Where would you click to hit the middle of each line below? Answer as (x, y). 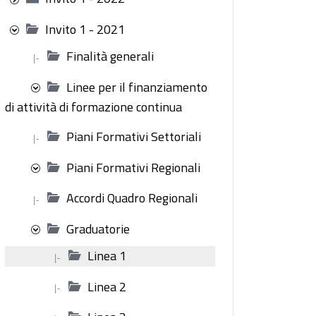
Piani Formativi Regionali (133, 167)
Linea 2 (107, 286)
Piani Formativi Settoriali (134, 136)
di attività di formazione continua (93, 107)
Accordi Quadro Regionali (132, 198)
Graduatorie (98, 229)
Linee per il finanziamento (137, 87)
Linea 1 (107, 256)
